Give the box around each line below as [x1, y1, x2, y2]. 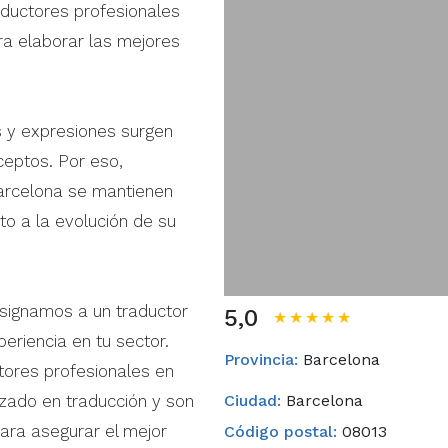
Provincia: [224, 350, 298, 369]
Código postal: [224, 422, 337, 441]
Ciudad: [224, 391, 281, 410]
